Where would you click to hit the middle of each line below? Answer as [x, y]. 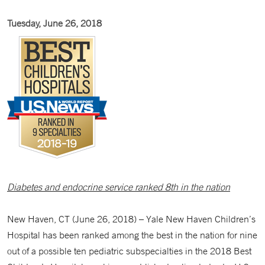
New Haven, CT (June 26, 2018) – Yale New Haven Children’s [131, 219]
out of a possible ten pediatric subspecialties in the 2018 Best [129, 251]
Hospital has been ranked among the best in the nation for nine [132, 235]
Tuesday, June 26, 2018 [54, 23]
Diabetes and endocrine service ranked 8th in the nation [119, 187]
